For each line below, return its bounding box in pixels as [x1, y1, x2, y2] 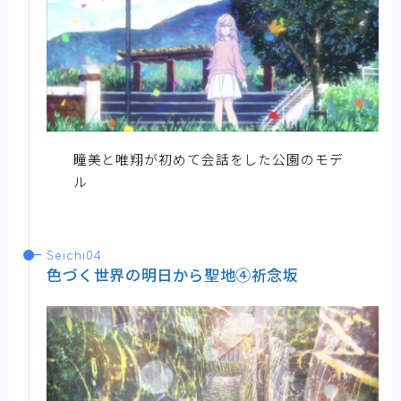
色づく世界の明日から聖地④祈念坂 [47, 263, 299, 286]
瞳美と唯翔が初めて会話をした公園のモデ [73, 149, 344, 169]
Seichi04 [47, 249, 102, 263]
